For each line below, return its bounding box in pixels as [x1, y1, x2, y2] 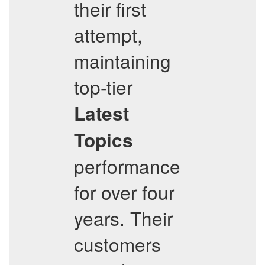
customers [74, 231, 161, 257]
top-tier [74, 73, 132, 100]
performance [74, 153, 180, 179]
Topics [74, 127, 133, 153]
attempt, [74, 21, 143, 48]
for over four [74, 179, 174, 205]
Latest [74, 100, 129, 127]
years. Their [74, 205, 173, 231]
